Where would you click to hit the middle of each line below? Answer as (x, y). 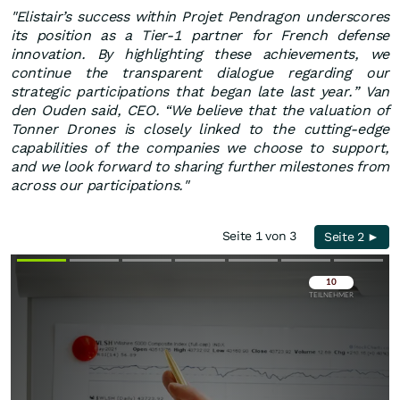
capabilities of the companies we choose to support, (200, 148)
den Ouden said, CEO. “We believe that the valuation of (200, 111)
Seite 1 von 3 (263, 236)
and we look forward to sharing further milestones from (200, 167)
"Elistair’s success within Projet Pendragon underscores (200, 17)
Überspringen (326, 308)
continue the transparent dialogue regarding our (200, 73)
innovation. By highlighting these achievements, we (200, 54)
